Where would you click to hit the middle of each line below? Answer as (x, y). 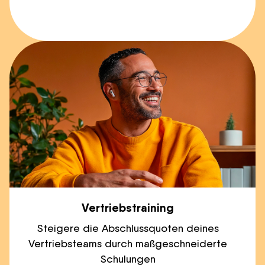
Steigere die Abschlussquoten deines (128, 228)
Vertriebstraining (128, 207)
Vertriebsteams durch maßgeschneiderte (128, 243)
